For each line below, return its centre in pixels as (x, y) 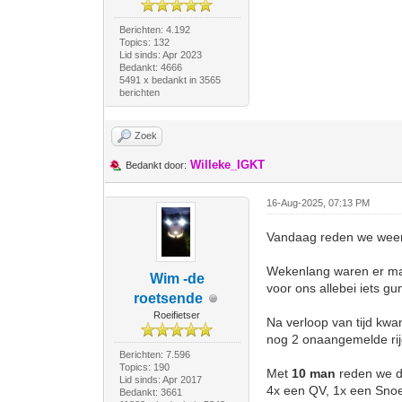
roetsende (168, 298)
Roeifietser (177, 315)
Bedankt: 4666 (150, 67)
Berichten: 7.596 (154, 354)
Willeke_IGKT (228, 165)
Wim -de (177, 279)
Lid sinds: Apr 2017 (160, 380)
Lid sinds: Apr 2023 (160, 55)
